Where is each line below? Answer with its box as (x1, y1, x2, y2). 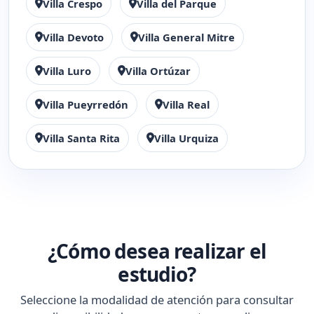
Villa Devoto (43, 30, 104, 44)
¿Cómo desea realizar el (48, 238, 266, 264)
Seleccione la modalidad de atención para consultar (20, 292, 294, 308)
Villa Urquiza (154, 131, 219, 145)
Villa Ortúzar (125, 64, 191, 78)
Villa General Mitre (138, 30, 235, 44)
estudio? (118, 261, 196, 287)
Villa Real (163, 97, 210, 111)
